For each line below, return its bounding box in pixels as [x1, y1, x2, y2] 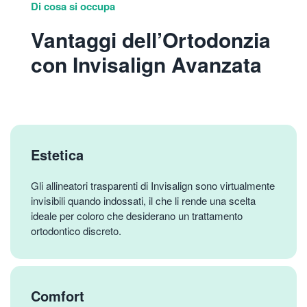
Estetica [31, 144, 84, 164]
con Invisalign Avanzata [31, 49, 262, 79]
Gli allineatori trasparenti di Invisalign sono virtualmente [31, 177, 275, 193]
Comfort [31, 285, 84, 306]
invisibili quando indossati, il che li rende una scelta [31, 193, 256, 208]
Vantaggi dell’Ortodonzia [31, 24, 271, 54]
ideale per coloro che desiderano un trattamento [31, 208, 243, 223]
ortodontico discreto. [31, 223, 121, 238]
